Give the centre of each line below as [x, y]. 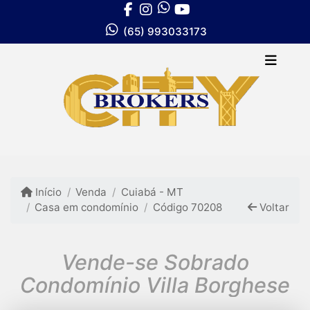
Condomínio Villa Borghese [155, 285]
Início [47, 192]
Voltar [273, 208]
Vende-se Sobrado [155, 262]
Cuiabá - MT [152, 192]
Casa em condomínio [87, 208]
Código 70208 [187, 208]
